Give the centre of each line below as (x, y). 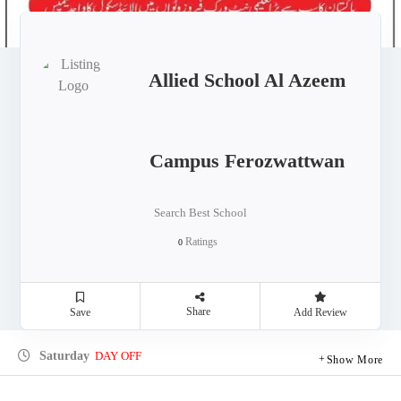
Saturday (63, 355)
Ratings (200, 241)
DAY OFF (118, 355)
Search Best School (200, 212)
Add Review (320, 312)
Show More (354, 359)
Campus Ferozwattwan (247, 160)
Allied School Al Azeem (247, 80)
